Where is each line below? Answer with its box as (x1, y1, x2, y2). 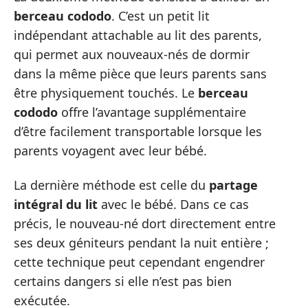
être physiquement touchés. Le (14, 84, 198, 101)
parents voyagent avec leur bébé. (14, 142, 207, 159)
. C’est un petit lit (111, 7, 210, 24)
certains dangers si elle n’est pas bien (14, 273, 232, 290)
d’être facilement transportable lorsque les (14, 122, 262, 140)
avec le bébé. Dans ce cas (98, 196, 249, 213)
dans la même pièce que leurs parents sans (14, 65, 267, 82)
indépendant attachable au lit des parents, (14, 26, 262, 43)
